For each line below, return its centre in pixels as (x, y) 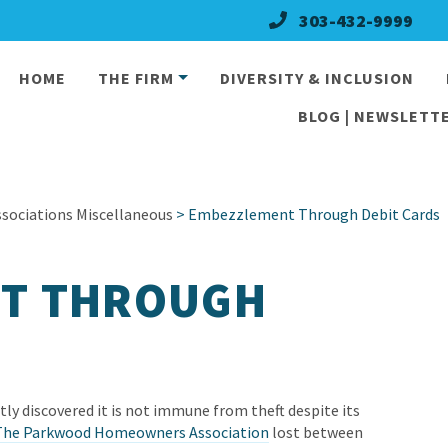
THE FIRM (135, 78)
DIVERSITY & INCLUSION (316, 78)
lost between (316, 432)
